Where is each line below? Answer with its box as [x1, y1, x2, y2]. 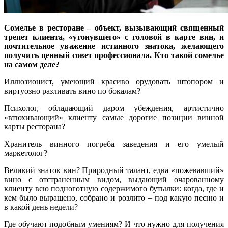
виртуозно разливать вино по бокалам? [4, 87, 140, 96]
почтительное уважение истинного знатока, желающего [4, 42, 224, 51]
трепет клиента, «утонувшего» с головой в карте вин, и [4, 33, 224, 42]
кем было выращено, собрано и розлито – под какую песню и [4, 193, 224, 203]
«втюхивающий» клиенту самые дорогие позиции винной [4, 113, 224, 122]
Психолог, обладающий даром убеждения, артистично [4, 104, 224, 113]
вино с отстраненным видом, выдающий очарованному [4, 175, 224, 184]
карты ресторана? [4, 122, 65, 131]
